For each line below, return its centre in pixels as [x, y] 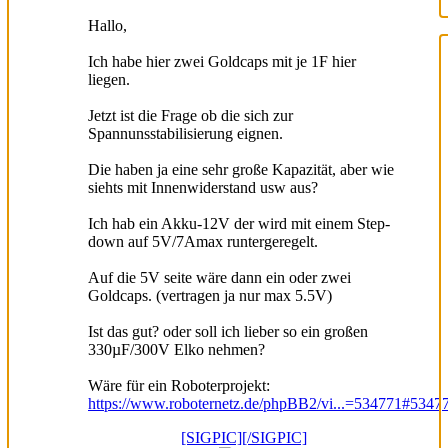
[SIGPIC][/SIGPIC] [244, 437]
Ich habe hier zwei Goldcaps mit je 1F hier [222, 61]
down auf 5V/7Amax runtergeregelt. [203, 241]
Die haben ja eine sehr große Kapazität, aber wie [241, 169]
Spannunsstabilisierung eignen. [185, 133]
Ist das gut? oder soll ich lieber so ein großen [228, 331]
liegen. [109, 79]
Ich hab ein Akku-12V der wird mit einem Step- [239, 223]
